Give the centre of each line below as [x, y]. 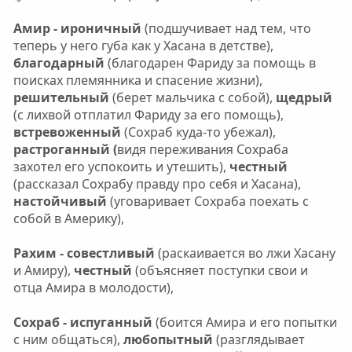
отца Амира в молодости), [93, 287]
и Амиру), [43, 270]
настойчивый [60, 201]
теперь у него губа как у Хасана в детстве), [143, 45]
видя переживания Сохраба [202, 149]
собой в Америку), [68, 218]
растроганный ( [65, 149]
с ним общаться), [68, 339]
